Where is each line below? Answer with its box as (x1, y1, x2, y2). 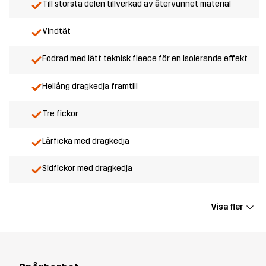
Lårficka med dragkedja (42, 136, 129, 147)
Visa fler (211, 202, 244, 212)
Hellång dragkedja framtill (42, 81, 138, 91)
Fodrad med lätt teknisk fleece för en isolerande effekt (42, 53, 248, 64)
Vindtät (42, 26, 71, 37)
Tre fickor (42, 108, 78, 119)
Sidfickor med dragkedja (42, 163, 132, 174)
